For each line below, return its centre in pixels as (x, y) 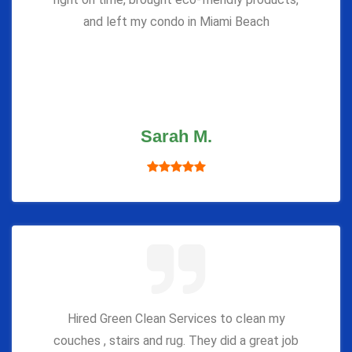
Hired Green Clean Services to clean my (176, 318)
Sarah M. (176, 136)
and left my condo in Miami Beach (176, 21)
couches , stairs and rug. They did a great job (176, 340)
